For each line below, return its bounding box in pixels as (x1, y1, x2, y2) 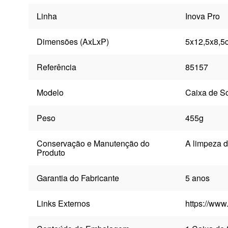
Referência (36, 61, 76, 73)
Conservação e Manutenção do (36, 137, 150, 150)
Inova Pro (185, 10, 220, 22)
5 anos (185, 172, 210, 184)
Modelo (36, 87, 64, 99)
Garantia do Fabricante (36, 172, 119, 184)
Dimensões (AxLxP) (36, 36, 109, 48)
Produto (36, 147, 65, 159)
